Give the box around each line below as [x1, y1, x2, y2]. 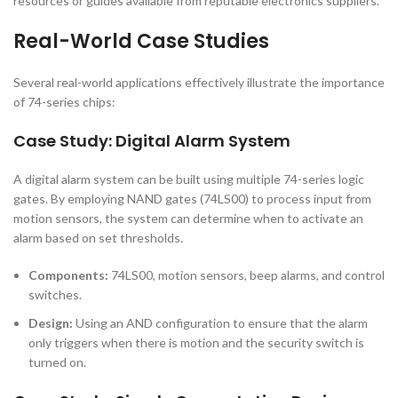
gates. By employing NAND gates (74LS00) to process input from [13, 191, 371, 206]
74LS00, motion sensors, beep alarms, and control [108, 267, 385, 283]
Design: [28, 315, 73, 330]
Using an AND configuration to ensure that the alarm [73, 315, 368, 330]
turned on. [28, 354, 86, 370]
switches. [28, 287, 82, 302]
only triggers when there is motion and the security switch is [28, 335, 364, 350]
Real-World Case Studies [13, 28, 269, 55]
